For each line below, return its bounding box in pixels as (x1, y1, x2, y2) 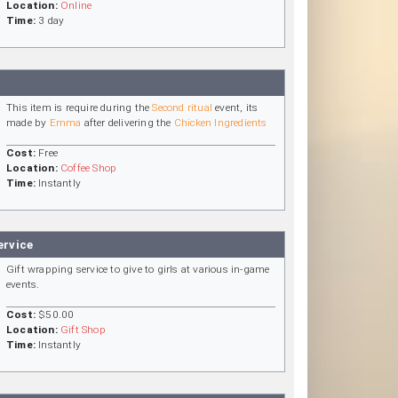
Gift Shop (60, 323, 106, 337)
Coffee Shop (60, 161, 117, 174)
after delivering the (81, 115, 174, 129)
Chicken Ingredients (173, 115, 267, 129)
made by (6, 115, 50, 129)
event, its (212, 100, 259, 114)
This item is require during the (6, 100, 153, 114)
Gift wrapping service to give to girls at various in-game (6, 263, 270, 276)
